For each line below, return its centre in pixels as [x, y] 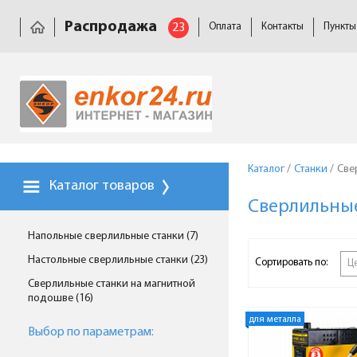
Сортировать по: [292, 263]
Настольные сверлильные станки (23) [118, 260]
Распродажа [111, 27]
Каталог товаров [100, 186]
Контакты [282, 27]
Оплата [225, 27]
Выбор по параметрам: [91, 332]
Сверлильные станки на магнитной [112, 284]
